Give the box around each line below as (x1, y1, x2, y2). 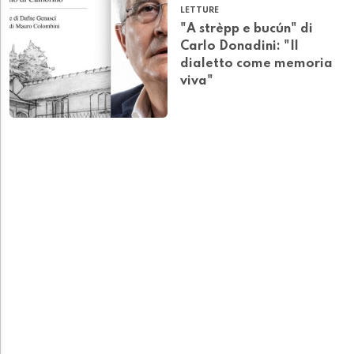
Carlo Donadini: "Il (180, 40, 299, 54)
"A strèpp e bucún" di (180, 23, 313, 36)
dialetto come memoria (180, 58, 333, 71)
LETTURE (180, 6, 219, 15)
